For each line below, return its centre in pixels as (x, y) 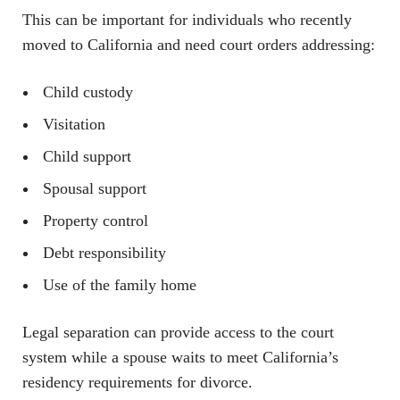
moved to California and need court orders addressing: (199, 45)
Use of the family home (120, 285)
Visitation (74, 124)
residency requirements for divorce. (137, 382)
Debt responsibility (104, 253)
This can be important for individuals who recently (187, 20)
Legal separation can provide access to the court (178, 332)
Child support (87, 156)
